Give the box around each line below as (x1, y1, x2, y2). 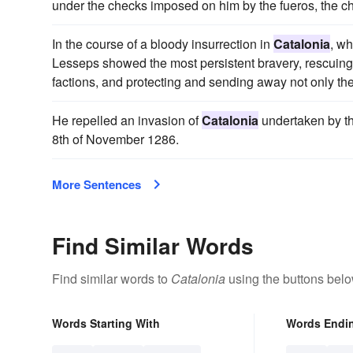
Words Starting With (52, 315, 160, 332)
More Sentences (52, 176, 141, 194)
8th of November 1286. (52, 130, 179, 149)
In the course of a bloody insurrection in (52, 35, 273, 54)
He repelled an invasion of (52, 111, 202, 130)
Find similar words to (52, 269, 171, 288)
